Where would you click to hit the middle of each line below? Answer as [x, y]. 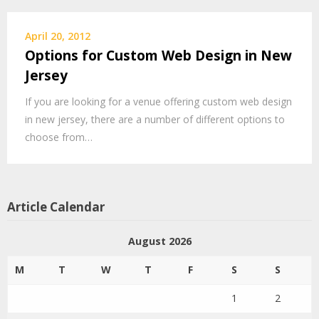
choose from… [59, 137]
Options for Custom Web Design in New [158, 56]
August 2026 [159, 241]
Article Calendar [56, 207]
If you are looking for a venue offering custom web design [158, 101]
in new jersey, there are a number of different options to [155, 119]
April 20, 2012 [58, 36]
